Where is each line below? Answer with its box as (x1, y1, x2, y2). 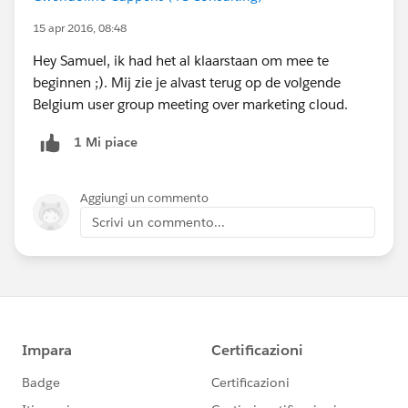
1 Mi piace (74, 134, 138, 151)
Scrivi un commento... (92, 213, 225, 230)
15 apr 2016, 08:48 (33, 19, 127, 36)
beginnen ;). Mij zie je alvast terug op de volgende (33, 73, 341, 91)
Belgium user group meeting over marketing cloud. (33, 95, 348, 113)
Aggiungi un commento (80, 189, 209, 206)
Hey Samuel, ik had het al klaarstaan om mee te (33, 51, 329, 69)
